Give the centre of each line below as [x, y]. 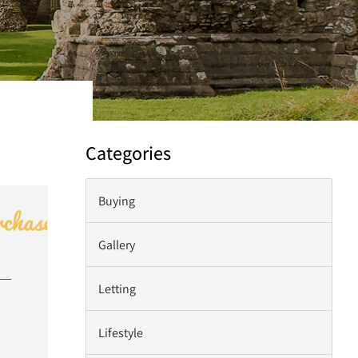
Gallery [117, 245]
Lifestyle [121, 332]
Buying [117, 201]
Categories [129, 152]
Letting [117, 288]
